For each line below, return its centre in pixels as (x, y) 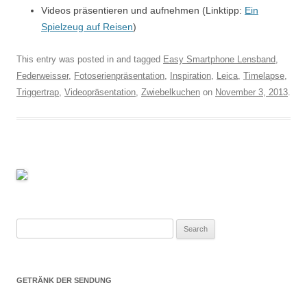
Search (30, 226)
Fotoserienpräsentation (119, 76)
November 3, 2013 (251, 92)
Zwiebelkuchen (171, 92)
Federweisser (42, 76)
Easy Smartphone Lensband (219, 59)
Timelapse (264, 76)
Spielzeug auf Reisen (87, 27)
